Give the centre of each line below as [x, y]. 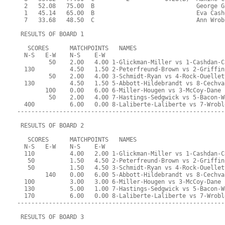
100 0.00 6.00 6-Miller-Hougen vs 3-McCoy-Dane [119, 91]
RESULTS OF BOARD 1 [51, 34]
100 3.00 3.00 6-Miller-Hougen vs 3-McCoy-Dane [119, 182]
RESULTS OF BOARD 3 [51, 217]
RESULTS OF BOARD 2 [51, 126]
